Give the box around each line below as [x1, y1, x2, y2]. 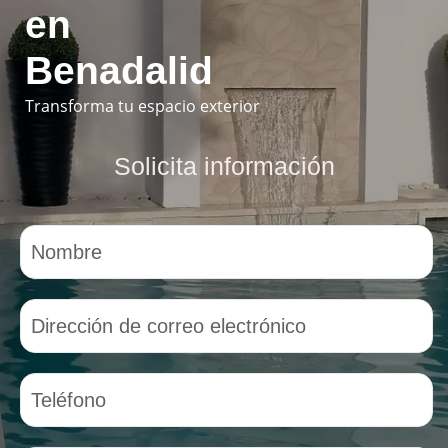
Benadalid [25, 49, 213, 92]
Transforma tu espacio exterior [25, 95, 260, 117]
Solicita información [113, 152, 335, 180]
